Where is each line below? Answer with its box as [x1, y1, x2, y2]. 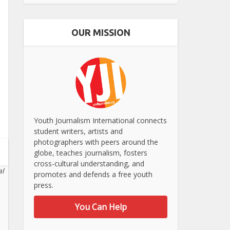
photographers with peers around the [34, 137, 158, 147]
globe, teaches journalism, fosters [34, 147, 147, 158]
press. [34, 180, 53, 190]
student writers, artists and [34, 126, 123, 136]
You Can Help [74, 201, 127, 213]
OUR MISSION [71, 27, 130, 37]
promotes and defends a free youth [34, 169, 152, 179]
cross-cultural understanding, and [34, 158, 144, 168]
